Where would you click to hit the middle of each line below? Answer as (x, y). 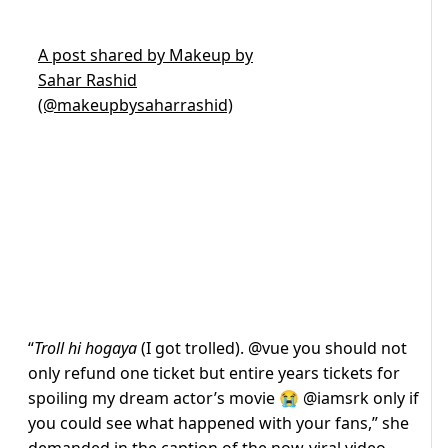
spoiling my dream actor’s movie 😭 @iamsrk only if (223, 398)
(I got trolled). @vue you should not (272, 348)
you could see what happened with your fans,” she (218, 423)
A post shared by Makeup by (145, 55)
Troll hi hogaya (85, 348)
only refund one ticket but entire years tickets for (214, 373)
